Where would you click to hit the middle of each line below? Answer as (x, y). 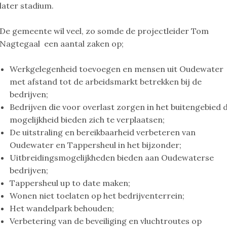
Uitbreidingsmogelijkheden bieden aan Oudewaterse (112, 158)
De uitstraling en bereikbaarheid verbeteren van (103, 133)
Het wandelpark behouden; (62, 209)
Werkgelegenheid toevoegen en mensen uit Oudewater (117, 69)
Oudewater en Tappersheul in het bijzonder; (96, 145)
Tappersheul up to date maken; (70, 183)
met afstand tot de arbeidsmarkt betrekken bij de (106, 82)
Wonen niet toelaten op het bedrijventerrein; (97, 196)
